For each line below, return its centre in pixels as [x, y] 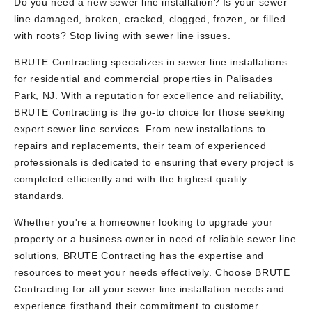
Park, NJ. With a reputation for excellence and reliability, [149, 95]
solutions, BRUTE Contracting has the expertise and [139, 256]
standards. [39, 196]
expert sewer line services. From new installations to [140, 129]
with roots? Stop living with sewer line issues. [123, 36]
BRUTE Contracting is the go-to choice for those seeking [150, 112]
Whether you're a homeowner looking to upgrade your [144, 222]
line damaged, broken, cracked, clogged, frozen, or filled [150, 19]
